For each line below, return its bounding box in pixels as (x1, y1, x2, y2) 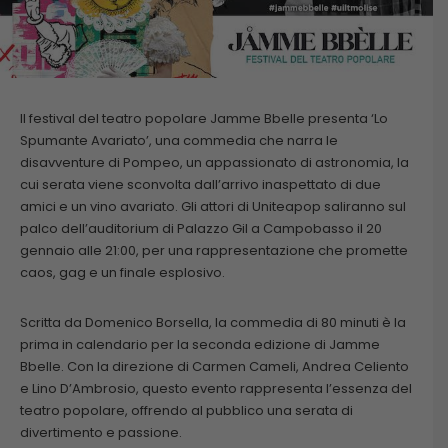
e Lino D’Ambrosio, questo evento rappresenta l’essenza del (20, 379, 412, 399)
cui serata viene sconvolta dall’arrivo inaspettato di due (20, 175, 381, 195)
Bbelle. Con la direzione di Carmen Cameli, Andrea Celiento (20, 357, 409, 377)
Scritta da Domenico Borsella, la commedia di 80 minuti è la (20, 313, 406, 333)
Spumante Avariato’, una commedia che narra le (20, 131, 338, 151)
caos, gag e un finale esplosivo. (20, 263, 225, 283)
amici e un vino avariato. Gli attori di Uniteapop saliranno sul (20, 197, 406, 217)
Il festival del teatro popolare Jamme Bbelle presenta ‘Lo (20, 109, 388, 129)
